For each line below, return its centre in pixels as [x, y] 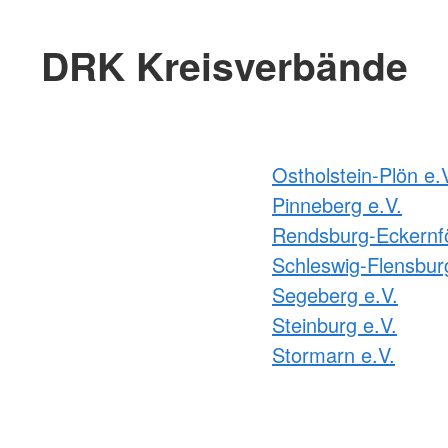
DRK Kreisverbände [224, 65]
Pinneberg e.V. [337, 205]
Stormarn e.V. [333, 355]
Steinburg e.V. [334, 325]
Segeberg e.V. [335, 295]
